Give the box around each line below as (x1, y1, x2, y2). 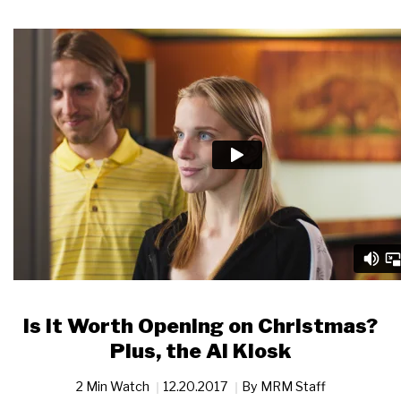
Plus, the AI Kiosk (110, 338, 291, 364)
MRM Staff (260, 379, 326, 395)
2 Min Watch (75, 379, 152, 395)
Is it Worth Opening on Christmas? (23, 313, 378, 339)
